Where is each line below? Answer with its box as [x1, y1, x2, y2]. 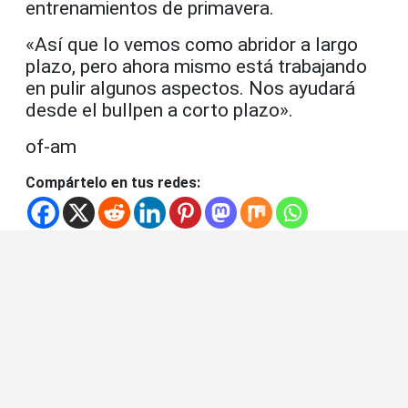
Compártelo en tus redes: [25, 173, 200, 191]
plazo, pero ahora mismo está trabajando [25, 55, 367, 77]
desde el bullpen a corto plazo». [25, 98, 293, 121]
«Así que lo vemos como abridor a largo [25, 33, 358, 56]
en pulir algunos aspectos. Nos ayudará [25, 76, 355, 99]
